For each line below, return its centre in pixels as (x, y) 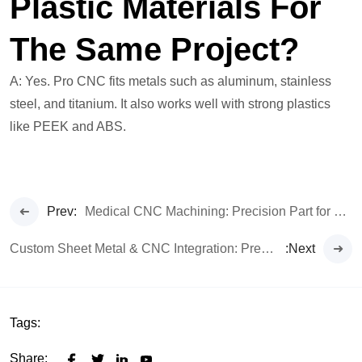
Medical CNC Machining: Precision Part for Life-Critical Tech (340, 212)
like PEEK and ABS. (68, 127)
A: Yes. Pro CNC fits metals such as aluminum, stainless (170, 82)
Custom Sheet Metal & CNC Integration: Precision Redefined (267, 249)
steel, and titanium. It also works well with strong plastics (170, 104)
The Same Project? (159, 50)
